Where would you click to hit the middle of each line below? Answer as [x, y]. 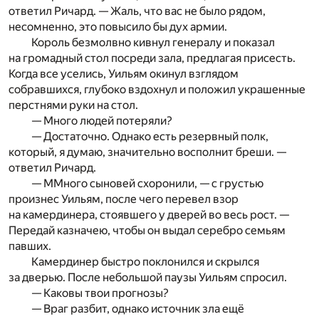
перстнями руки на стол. [73, 105]
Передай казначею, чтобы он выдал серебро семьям [147, 230]
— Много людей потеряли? [102, 120]
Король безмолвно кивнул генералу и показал [153, 42]
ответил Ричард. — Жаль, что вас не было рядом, [137, 11]
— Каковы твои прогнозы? [100, 293]
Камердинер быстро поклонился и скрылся [145, 261]
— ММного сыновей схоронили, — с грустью [147, 183]
